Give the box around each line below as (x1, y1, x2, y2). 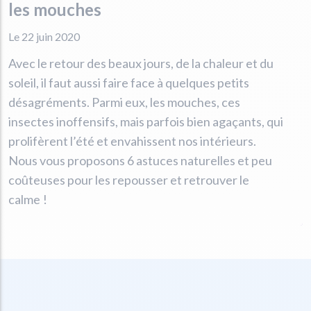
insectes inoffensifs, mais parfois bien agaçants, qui (8, 113, 283, 129)
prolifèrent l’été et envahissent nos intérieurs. (8, 133, 256, 149)
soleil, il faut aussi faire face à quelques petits (8, 74, 249, 90)
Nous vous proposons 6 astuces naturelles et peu (8, 152, 272, 168)
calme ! (8, 191, 47, 207)
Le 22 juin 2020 (8, 29, 80, 43)
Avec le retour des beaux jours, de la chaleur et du (8, 55, 274, 71)
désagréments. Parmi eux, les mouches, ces (8, 94, 240, 110)
